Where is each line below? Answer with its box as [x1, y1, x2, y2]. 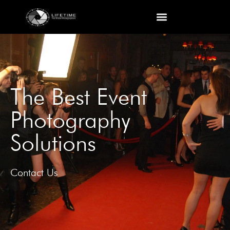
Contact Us [10, 166, 58, 179]
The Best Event [10, 83, 147, 110]
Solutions [10, 129, 96, 157]
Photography [10, 106, 130, 133]
